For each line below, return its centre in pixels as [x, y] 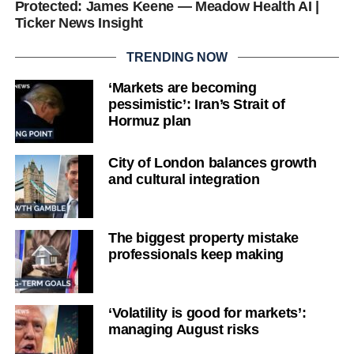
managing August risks [183, 330]
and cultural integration [184, 179]
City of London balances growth [212, 163]
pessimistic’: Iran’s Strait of [196, 104]
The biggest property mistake [203, 238]
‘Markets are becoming [182, 88]
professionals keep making [196, 254]
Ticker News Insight [79, 23]
